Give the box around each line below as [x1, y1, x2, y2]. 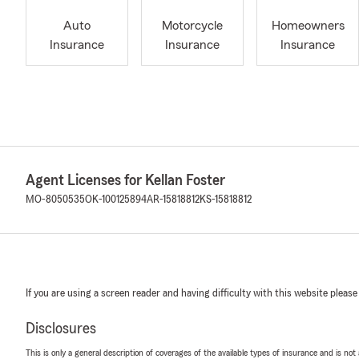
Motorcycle [162, 19, 223, 33]
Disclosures [26, 321, 96, 337]
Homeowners [271, 19, 345, 33]
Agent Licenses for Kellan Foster [26, 172, 225, 188]
